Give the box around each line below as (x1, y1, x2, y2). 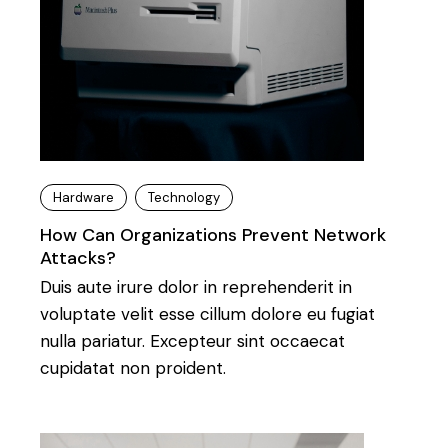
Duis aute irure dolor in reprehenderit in (40, 276, 352, 298)
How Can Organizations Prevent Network (40, 223, 386, 247)
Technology (148, 189, 220, 206)
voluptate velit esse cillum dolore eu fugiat (40, 303, 375, 325)
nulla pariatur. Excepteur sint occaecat (40, 330, 345, 352)
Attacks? (40, 246, 116, 270)
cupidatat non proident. (40, 357, 226, 379)
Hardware (53, 189, 114, 206)
